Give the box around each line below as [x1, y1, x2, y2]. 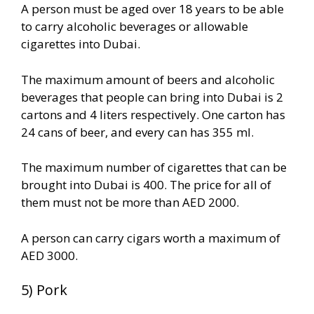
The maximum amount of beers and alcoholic [21, 71, 275, 88]
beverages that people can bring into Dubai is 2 [21, 88, 283, 105]
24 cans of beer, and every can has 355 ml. [21, 123, 254, 140]
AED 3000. [21, 247, 78, 264]
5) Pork [21, 280, 67, 300]
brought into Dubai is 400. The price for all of [21, 177, 271, 193]
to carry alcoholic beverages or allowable [21, 18, 248, 35]
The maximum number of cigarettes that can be [21, 159, 287, 176]
